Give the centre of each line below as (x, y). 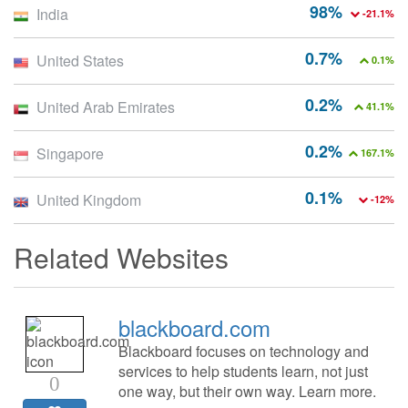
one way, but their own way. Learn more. (247, 392)
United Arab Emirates (106, 107)
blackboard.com (194, 328)
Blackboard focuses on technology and (243, 352)
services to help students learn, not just (243, 372)
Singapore (70, 154)
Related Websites (121, 258)
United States (80, 61)
